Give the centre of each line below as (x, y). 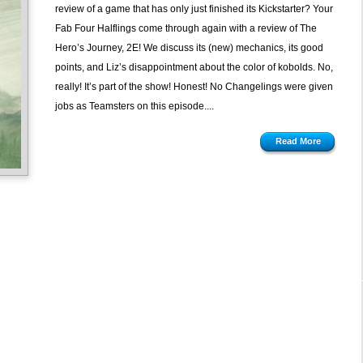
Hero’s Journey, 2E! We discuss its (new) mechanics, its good (189, 48)
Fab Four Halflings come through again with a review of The (186, 28)
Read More (298, 141)
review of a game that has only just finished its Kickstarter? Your (194, 9)
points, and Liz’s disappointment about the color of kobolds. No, (194, 67)
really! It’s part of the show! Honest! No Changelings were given (194, 87)
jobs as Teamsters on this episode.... (134, 106)
